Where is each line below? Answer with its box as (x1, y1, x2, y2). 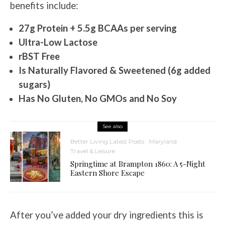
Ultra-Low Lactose (19, 37, 99, 48)
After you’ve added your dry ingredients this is (10, 209, 203, 221)
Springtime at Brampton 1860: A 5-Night (70, 158, 205, 169)
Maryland (149, 137, 177, 145)
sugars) (19, 79, 50, 90)
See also (102, 123, 123, 130)
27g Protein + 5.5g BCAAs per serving (19, 23, 177, 34)
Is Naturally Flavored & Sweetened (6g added (19, 65, 210, 76)
